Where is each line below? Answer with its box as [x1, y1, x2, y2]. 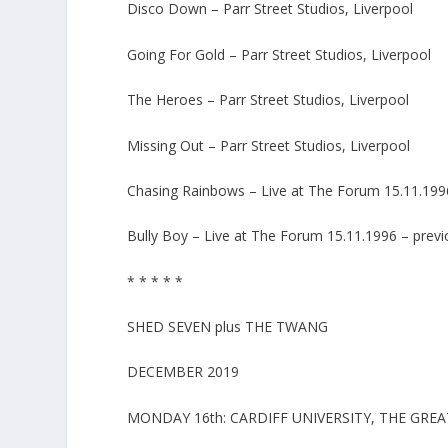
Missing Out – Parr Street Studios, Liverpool [127, 135, 411, 155]
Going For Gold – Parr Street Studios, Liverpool [127, 44, 432, 64]
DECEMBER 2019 [127, 362, 240, 382]
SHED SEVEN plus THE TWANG [127, 317, 329, 337]
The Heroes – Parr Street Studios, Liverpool [127, 90, 410, 110]
